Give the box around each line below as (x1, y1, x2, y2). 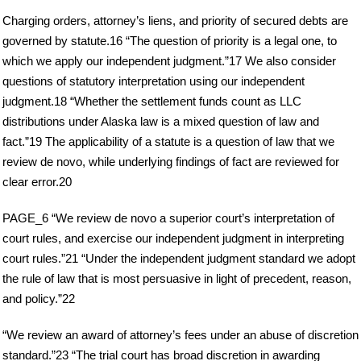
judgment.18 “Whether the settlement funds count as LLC (2, 93, 301, 108)
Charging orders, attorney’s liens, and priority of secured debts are (2, 13, 348, 27)
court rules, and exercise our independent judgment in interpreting (2, 230, 344, 245)
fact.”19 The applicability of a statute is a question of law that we (2, 134, 334, 148)
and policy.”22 (2, 291, 75, 305)
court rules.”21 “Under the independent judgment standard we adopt (2, 251, 355, 265)
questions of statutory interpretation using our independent (2, 73, 305, 88)
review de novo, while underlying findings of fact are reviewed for (2, 154, 339, 168)
